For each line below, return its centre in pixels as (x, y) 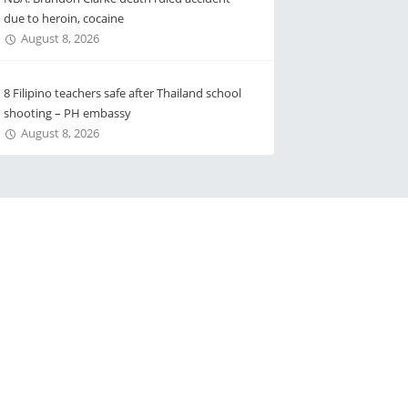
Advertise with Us (282, 299)
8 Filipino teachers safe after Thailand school (122, 93)
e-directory (265, 319)
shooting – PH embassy (67, 113)
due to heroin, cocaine (63, 18)
